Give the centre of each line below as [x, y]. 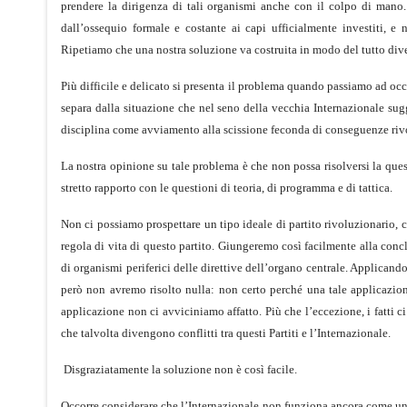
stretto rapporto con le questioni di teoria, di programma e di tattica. [227, 187]
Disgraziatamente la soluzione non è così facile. [179, 369]
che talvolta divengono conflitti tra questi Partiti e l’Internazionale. [226, 333]
